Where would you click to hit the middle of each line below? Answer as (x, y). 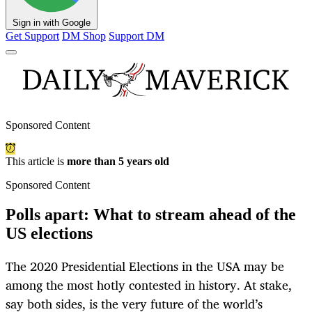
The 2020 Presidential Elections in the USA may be (145, 266)
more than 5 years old (118, 162)
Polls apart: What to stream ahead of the (151, 215)
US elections (49, 234)
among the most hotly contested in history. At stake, (149, 285)
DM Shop (84, 36)
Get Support (32, 36)
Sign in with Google (52, 23)
